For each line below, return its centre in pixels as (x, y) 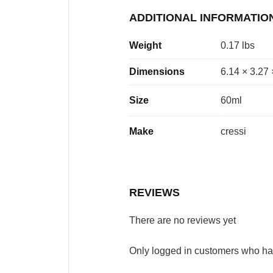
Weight (145, 45)
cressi (233, 131)
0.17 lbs (238, 45)
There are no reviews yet (183, 220)
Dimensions (157, 72)
